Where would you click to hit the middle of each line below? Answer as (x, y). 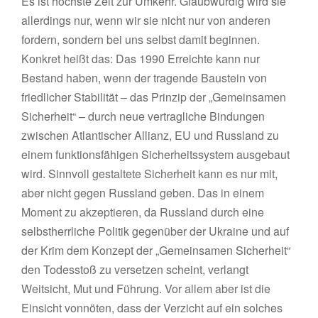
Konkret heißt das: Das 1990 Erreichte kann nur (141, 59)
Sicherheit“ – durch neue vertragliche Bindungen (143, 116)
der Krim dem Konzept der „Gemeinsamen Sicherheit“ (156, 250)
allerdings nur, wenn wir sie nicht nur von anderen (146, 20)
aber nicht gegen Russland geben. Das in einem (143, 193)
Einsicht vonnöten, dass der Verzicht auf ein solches (152, 308)
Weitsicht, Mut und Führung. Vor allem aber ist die (146, 289)
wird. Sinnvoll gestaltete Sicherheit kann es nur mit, (150, 174)
